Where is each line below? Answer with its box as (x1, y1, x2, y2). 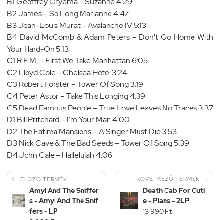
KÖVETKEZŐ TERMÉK (137, 175, 200, 182)
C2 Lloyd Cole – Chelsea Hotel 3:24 (7, 67, 127, 78)
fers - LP (29, 206, 58, 216)
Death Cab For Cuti (142, 186, 205, 195)
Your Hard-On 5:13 (7, 43, 69, 54)
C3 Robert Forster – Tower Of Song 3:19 (7, 79, 143, 89)
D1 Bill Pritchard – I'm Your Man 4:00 (7, 114, 130, 125)
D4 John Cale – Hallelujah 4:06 (7, 149, 112, 160)
